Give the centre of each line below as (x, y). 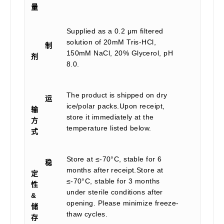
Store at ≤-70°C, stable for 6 (114, 159)
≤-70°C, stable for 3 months (113, 181)
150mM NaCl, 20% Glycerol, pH (120, 53)
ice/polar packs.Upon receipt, (115, 106)
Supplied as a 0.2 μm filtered (115, 31)
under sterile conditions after (114, 192)
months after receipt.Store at (115, 170)
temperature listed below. (109, 128)
